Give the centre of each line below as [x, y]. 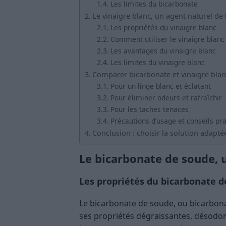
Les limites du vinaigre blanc [157, 62]
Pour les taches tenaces [149, 109]
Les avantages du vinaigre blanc [163, 50]
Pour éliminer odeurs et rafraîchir [166, 97]
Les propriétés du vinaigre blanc [163, 27]
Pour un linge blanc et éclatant [160, 86]
